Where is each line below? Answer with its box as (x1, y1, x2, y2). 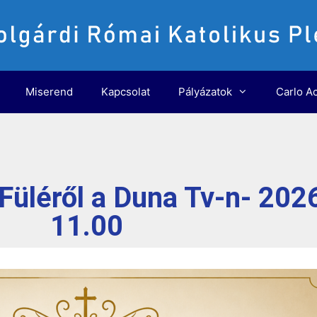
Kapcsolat (101, 85, 151, 98)
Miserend (25, 85, 74, 98)
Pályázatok (178, 85, 233, 98)
